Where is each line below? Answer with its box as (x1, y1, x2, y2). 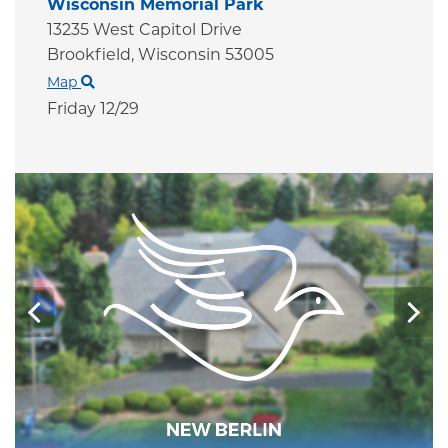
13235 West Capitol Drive (47, 20, 242, 40)
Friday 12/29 (47, 99, 139, 119)
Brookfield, (47, 45, 138, 65)
